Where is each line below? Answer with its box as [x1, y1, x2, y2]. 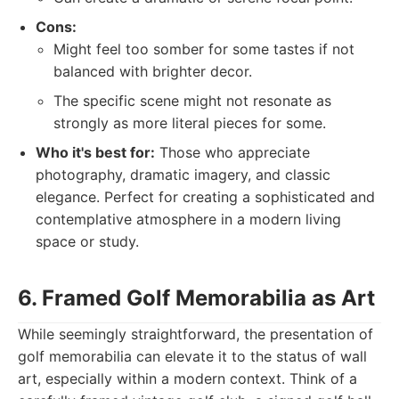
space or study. [36, 232, 139, 250]
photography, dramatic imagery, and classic [36, 166, 330, 183]
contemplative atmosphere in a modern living [36, 210, 341, 228]
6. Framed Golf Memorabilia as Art [18, 285, 375, 311]
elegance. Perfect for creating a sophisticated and [36, 188, 375, 206]
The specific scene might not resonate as [53, 92, 331, 110]
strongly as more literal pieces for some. [53, 114, 326, 132]
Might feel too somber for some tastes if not [53, 40, 354, 58]
